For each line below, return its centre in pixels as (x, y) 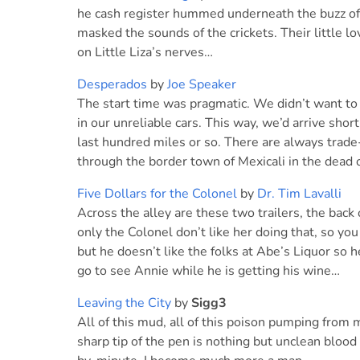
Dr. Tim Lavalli (299, 194)
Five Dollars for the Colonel (157, 194)
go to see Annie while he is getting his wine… (209, 271)
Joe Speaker (202, 84)
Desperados (112, 84)
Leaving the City (124, 303)
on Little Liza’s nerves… (145, 52)
